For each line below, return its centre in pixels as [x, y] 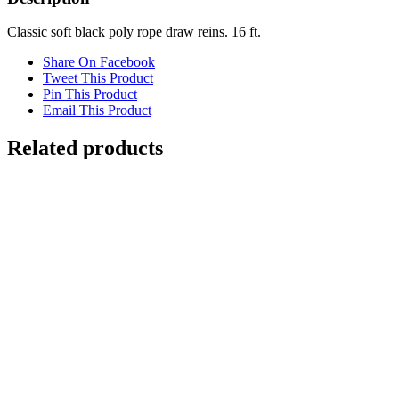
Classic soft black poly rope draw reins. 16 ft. [134, 32]
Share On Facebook [99, 62]
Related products [85, 148]
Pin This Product [90, 94]
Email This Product [97, 110]
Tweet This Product [98, 78]
